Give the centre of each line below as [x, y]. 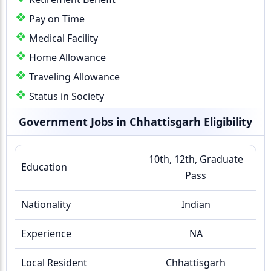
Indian [196, 204]
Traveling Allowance [74, 77]
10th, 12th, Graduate [196, 159]
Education [44, 167]
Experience [46, 233]
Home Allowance [67, 57]
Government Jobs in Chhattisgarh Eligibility [135, 122]
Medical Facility [64, 38]
